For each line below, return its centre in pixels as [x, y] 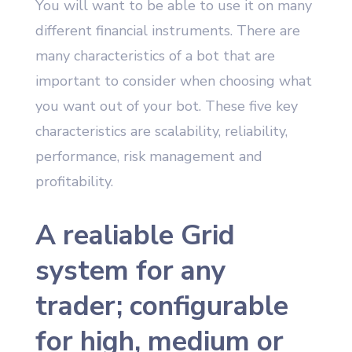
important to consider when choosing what [173, 81]
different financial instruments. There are [167, 31]
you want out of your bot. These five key [166, 106]
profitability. [74, 182]
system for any [130, 271]
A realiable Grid [135, 236]
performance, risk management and [148, 157]
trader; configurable [161, 306]
